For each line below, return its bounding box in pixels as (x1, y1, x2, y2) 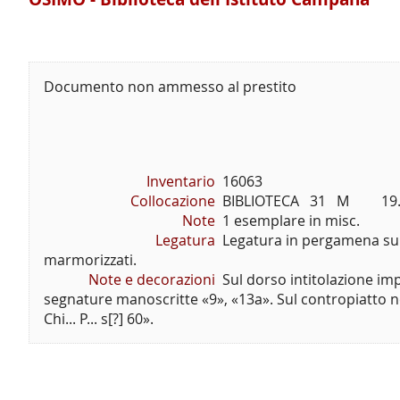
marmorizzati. (44, 250, 137, 271)
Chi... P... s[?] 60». (44, 309, 154, 329)
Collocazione (129, 191, 215, 212)
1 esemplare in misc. (221, 211, 360, 231)
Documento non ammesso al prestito (44, 77, 296, 97)
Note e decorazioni (84, 270, 215, 290)
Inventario (146, 171, 215, 192)
